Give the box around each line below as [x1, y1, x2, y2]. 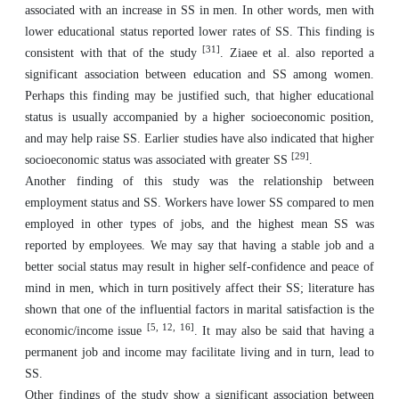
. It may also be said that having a [193, 324, 375, 338]
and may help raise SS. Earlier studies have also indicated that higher [25, 132, 374, 145]
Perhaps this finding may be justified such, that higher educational [25, 89, 374, 102]
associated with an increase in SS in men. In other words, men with [25, 4, 374, 17]
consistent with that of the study [25, 46, 202, 60]
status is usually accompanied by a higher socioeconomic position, [25, 110, 374, 124]
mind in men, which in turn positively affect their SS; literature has [25, 281, 374, 295]
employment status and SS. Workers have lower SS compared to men [25, 196, 374, 209]
